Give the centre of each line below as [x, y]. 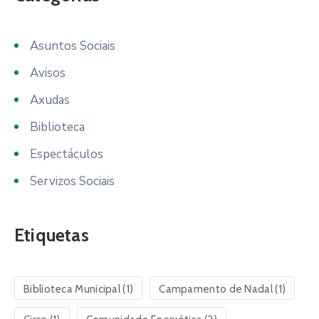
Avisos [48, 73]
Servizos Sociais [72, 182]
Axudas [50, 100]
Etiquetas [52, 235]
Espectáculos [67, 155]
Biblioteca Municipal [72, 289]
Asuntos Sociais [73, 46]
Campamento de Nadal [216, 289]
